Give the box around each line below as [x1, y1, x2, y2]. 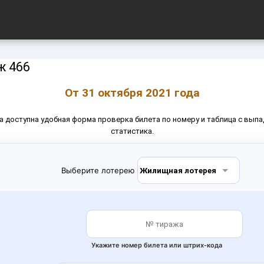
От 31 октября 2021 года [64, 86, 200, 100]
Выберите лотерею [61, 165, 135, 175]
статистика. [110, 127, 154, 136]
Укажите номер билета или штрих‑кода [91, 240, 222, 249]
